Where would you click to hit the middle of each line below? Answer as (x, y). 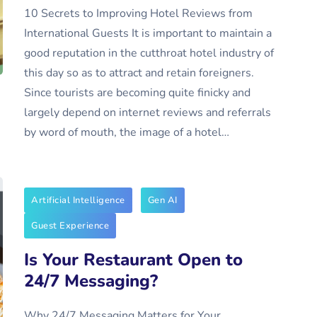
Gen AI (162, 200)
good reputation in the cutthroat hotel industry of (149, 53)
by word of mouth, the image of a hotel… (127, 132)
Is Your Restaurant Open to (133, 260)
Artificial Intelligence (78, 200)
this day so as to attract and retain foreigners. (139, 73)
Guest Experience (70, 226)
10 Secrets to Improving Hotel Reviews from (138, 13)
